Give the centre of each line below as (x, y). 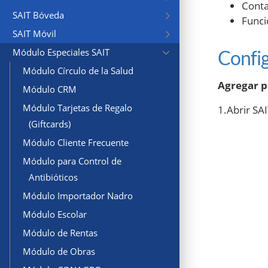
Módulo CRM (50, 89)
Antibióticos (53, 177)
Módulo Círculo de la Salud (78, 71)
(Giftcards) (50, 124)
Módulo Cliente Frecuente (76, 143)
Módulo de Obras (59, 252)
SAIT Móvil (34, 34)
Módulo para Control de (72, 161)
